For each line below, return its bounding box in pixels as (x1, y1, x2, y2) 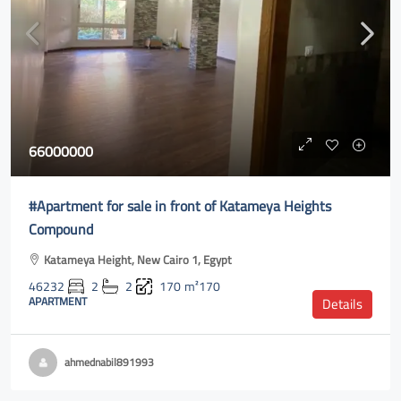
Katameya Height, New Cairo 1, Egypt (44, 249, 232, 270)
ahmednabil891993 (64, 352, 154, 372)
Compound (29, 216, 93, 243)
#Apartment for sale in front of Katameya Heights (29, 192, 331, 219)
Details (322, 291, 363, 317)
